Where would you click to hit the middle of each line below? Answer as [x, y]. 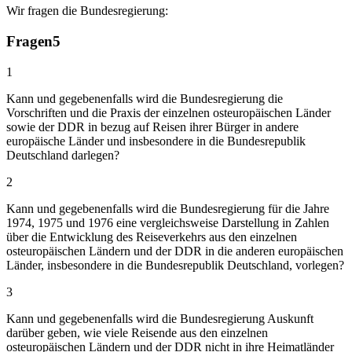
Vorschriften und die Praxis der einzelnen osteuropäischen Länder [169, 112]
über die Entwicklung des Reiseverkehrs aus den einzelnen [152, 236]
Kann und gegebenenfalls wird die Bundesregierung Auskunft [160, 318]
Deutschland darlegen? [63, 155]
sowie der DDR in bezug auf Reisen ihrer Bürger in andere [152, 126]
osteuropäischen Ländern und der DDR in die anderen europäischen [175, 251]
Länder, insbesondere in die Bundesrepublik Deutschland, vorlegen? [175, 265]
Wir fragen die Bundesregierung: [87, 11]
